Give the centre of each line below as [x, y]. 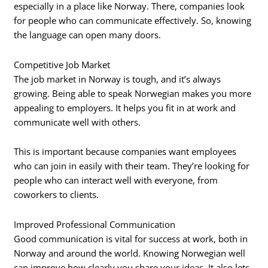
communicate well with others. [77, 122]
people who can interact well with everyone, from [116, 180]
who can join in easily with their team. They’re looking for [132, 166]
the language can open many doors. [88, 35]
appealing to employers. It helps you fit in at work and [125, 107]
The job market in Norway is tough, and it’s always [118, 79]
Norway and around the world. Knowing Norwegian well [130, 253]
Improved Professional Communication [95, 224]
